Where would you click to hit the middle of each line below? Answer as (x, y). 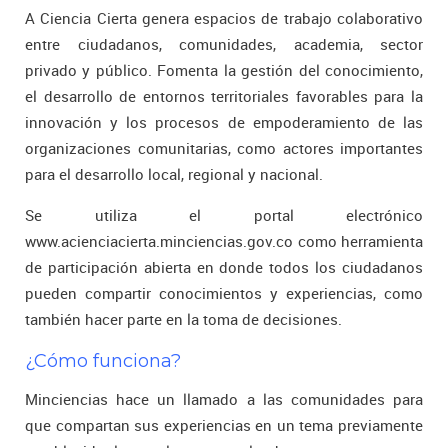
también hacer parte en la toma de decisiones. (183, 319)
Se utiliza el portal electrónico (224, 215)
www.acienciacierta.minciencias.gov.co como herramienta (224, 241)
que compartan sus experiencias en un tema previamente (224, 425)
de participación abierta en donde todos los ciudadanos (224, 267)
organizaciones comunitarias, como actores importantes (224, 148)
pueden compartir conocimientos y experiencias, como (224, 293)
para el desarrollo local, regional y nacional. (174, 174)
